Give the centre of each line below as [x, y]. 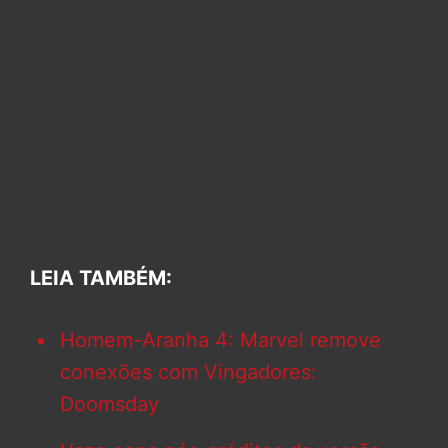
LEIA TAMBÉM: [101, 278]
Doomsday [109, 404]
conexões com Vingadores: [188, 372]
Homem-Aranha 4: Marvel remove [220, 340]
